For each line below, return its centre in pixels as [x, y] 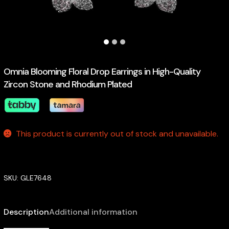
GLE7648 [36, 178]
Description [26, 212]
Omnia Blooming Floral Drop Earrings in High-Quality [102, 71]
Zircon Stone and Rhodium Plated [67, 84]
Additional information [93, 212]
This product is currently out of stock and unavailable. [117, 133]
